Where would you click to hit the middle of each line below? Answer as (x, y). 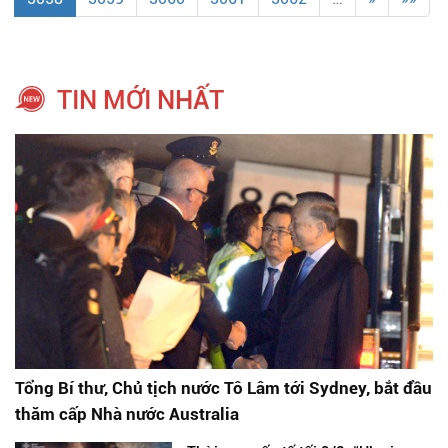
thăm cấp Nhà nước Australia (127, 414)
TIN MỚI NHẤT (140, 100)
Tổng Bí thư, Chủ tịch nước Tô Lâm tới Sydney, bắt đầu (223, 388)
